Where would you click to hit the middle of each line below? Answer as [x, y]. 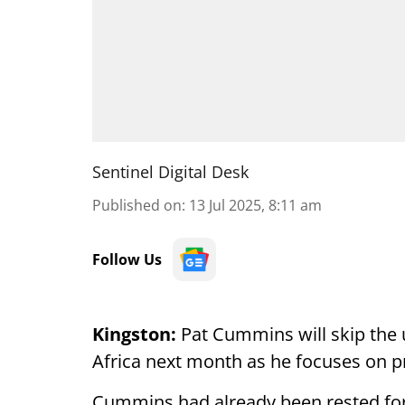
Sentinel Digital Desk [170, 172]
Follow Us [127, 259]
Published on [137, 205]
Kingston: [134, 334]
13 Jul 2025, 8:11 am [255, 205]
